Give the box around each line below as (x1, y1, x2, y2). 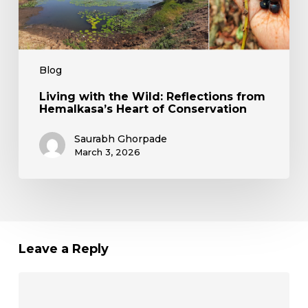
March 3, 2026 (74, 146, 140, 158)
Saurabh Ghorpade (74, 133, 167, 146)
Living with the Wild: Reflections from (38, 90, 265, 104)
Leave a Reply (18, 241, 109, 257)
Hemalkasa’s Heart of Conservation (38, 102, 247, 116)
